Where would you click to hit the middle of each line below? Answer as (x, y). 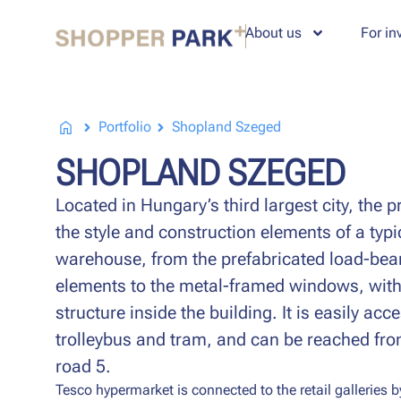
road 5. (83, 366)
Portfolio (124, 127)
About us (273, 32)
